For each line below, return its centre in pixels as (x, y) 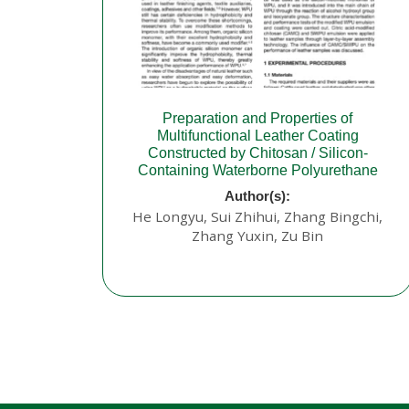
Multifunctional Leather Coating (257, 136)
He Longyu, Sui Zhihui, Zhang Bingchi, (257, 217)
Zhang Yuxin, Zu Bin (257, 236)
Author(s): (257, 196)
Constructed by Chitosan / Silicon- (257, 153)
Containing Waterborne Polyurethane (257, 171)
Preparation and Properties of (257, 119)
